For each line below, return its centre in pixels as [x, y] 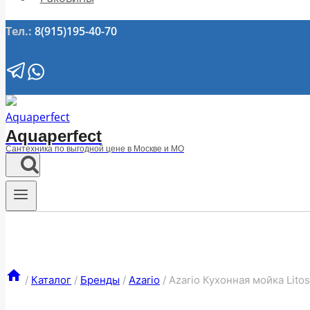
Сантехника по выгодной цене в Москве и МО [95, 149]
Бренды [100, 280]
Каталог [51, 280]
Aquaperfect [54, 136]
